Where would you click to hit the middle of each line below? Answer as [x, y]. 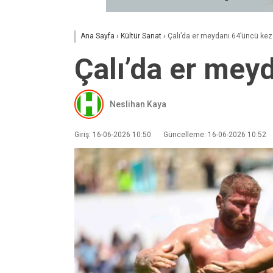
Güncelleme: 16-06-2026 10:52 [215, 135]
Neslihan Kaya [138, 104]
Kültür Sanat [141, 36]
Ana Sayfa [97, 36]
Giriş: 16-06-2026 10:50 [113, 135]
